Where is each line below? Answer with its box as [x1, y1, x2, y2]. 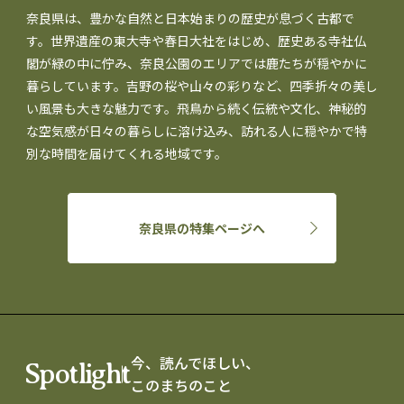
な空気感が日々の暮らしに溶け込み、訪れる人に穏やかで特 [26, 121, 367, 140]
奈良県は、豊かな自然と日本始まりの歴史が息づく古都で [26, 8, 354, 27]
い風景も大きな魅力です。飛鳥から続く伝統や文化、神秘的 [26, 98, 366, 117]
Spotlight [24, 357, 131, 390]
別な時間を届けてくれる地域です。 [26, 143, 227, 162]
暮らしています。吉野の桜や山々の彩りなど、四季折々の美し [26, 76, 378, 95]
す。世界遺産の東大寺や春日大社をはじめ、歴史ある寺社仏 [26, 31, 366, 50]
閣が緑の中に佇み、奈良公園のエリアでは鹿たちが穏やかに [26, 53, 367, 72]
